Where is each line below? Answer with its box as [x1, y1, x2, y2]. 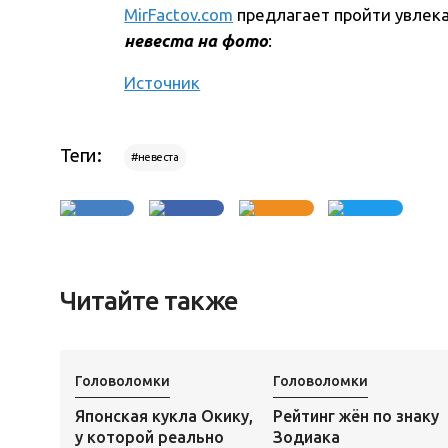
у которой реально [74, 427, 224, 446]
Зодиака [272, 427, 340, 446]
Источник [124, 73, 201, 93]
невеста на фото [124, 31, 269, 51]
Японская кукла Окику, [74, 406, 253, 425]
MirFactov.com [124, 5, 234, 25]
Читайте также [59, 286, 238, 316]
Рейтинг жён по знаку [272, 406, 439, 425]
